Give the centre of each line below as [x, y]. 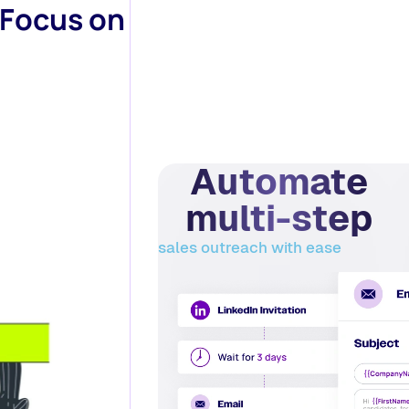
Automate [278, 182]
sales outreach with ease [250, 247]
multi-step [278, 218]
